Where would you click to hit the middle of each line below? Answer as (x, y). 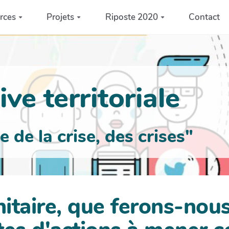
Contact (204, 17)
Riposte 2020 (131, 17)
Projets (61, 17)
